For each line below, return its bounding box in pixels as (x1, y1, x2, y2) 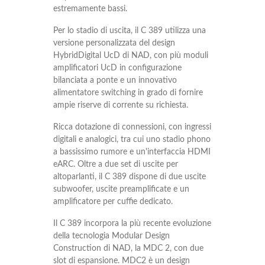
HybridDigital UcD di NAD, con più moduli (53, 51, 208, 60)
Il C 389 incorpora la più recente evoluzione (53, 219, 211, 228)
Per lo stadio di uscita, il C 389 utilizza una (53, 27, 206, 35)
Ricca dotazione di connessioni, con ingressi (53, 123, 211, 132)
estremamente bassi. (53, 5, 127, 14)
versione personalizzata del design (53, 39, 175, 48)
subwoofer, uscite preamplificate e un (53, 185, 189, 194)
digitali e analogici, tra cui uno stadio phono (53, 135, 211, 144)
